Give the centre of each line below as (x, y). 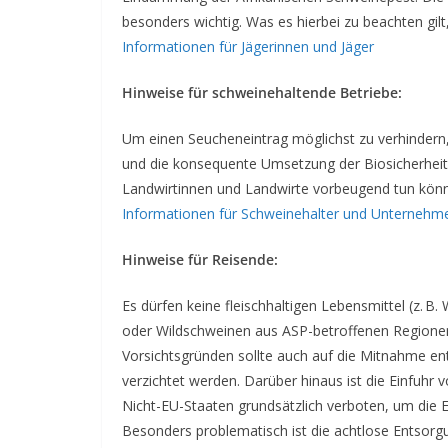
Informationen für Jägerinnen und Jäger (248, 46)
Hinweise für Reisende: (200, 259)
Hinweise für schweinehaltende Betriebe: (262, 92)
